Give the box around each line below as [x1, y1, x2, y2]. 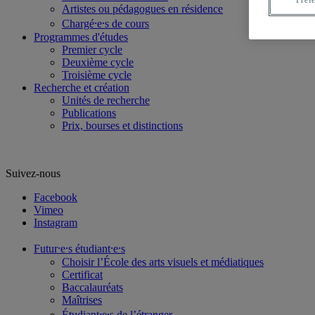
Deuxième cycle [62, 56, 134, 68]
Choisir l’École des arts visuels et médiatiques [62, 256, 264, 268]
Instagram [34, 217, 77, 229]
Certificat [62, 269, 103, 281]
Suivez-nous [6, 167, 60, 179]
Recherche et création [34, 82, 129, 94]
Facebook [34, 191, 77, 203]
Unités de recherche [62, 94, 150, 106]
